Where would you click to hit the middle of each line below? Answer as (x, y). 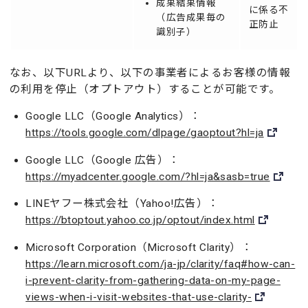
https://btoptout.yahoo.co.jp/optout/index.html (140, 220)
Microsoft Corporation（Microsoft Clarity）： (139, 247)
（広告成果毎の (191, 17)
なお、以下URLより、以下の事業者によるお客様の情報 (150, 73)
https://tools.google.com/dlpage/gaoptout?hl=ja (145, 133)
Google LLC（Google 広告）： (103, 160)
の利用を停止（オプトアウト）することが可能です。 (145, 89)
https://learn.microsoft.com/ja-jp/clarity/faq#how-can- (161, 264)
